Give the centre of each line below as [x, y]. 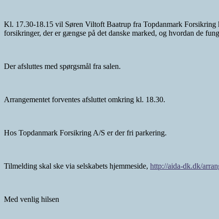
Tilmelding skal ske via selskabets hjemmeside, [77, 166]
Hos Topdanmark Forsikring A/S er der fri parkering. [85, 133]
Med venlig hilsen [32, 199]
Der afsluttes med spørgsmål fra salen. [62, 66]
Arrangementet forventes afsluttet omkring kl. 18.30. [85, 100]
